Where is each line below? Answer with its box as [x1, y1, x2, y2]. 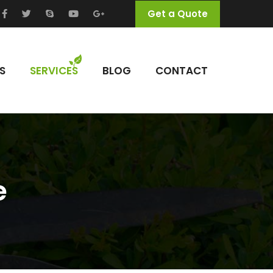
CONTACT [155, 63, 208, 78]
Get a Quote [147, 7, 208, 20]
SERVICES [30, 63, 78, 78]
